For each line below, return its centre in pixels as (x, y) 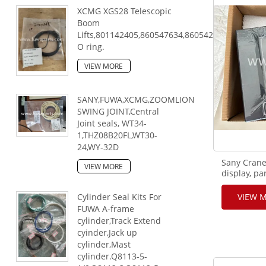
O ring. (91, 47)
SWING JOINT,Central (118, 111)
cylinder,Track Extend (119, 221)
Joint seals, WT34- (112, 123)
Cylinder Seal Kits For (119, 197)
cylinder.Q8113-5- (112, 256)
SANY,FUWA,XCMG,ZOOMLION (136, 99)
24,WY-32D (98, 147)
